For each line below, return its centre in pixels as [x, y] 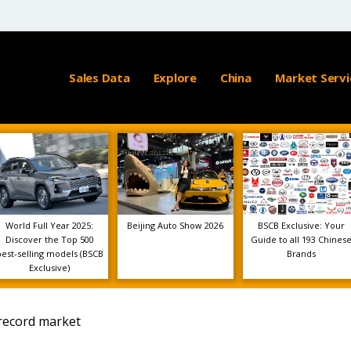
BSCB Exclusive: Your [302, 225]
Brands [302, 253]
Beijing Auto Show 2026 [175, 225]
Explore [175, 78]
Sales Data [100, 78]
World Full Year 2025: [50, 225]
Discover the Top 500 [49, 239]
